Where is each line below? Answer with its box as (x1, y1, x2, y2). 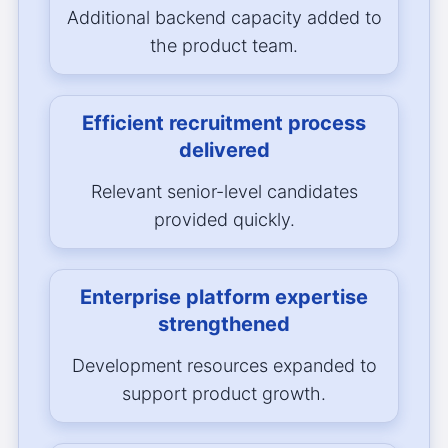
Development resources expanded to (71, 355, 377, 377)
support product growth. (122, 383, 326, 405)
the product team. (150, 35, 298, 57)
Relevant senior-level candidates (90, 181, 358, 203)
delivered (178, 138, 270, 163)
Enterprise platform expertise (80, 285, 368, 310)
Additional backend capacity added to (66, 7, 382, 29)
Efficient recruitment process (82, 111, 366, 136)
